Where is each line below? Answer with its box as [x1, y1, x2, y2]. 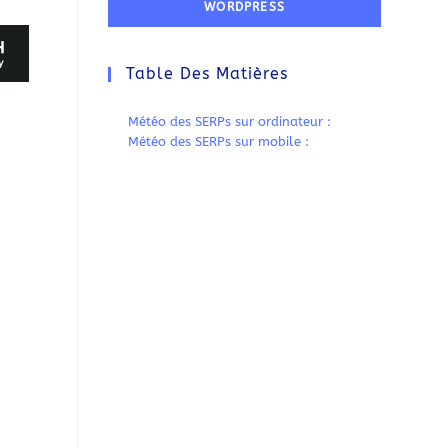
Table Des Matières [126, 65, 289, 84]
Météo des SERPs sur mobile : [128, 134, 310, 149]
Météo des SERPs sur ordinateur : [128, 114, 332, 129]
